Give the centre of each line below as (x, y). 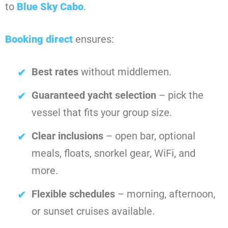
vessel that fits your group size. (102, 113)
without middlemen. (125, 72)
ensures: (93, 39)
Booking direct (39, 39)
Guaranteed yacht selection (94, 95)
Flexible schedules (73, 194)
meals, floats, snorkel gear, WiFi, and (113, 153)
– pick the (180, 95)
